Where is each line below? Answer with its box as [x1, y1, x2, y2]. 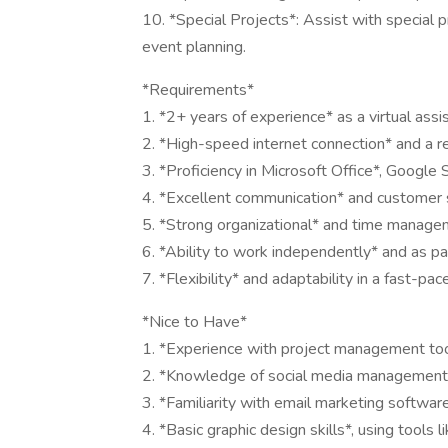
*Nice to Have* [142, 311, 247, 333]
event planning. [142, 36, 246, 58]
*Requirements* [142, 79, 254, 101]
